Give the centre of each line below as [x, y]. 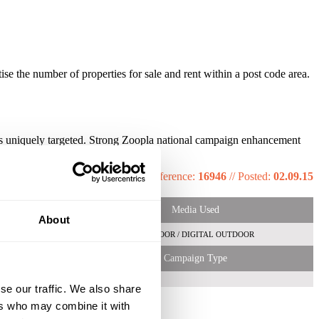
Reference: [172, 177]
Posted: [256, 177]
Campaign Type [195, 258]
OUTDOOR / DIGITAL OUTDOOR [195, 235]
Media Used [195, 210]
